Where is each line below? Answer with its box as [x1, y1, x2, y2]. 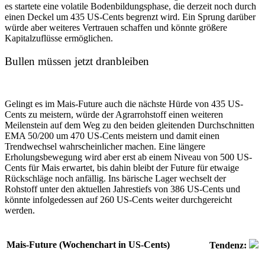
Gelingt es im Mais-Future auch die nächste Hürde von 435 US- [5, 99, 243, 109]
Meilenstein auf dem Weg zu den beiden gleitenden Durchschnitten [5, 120, 254, 131]
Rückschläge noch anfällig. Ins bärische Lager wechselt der [5, 173, 226, 184]
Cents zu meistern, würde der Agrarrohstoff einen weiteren [5, 109, 223, 120]
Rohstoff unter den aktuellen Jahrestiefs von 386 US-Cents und [5, 184, 240, 195]
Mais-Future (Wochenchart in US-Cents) [7, 240, 170, 250]
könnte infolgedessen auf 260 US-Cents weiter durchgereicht [5, 195, 232, 205]
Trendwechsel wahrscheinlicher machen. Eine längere [5, 141, 205, 152]
